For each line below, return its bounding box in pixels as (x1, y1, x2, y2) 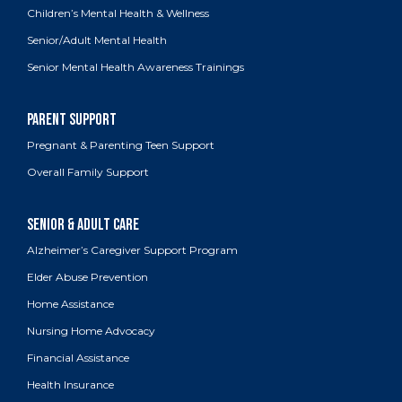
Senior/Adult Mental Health (27, 33, 167, 48)
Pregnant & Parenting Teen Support (27, 138, 214, 153)
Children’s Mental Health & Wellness (27, 6, 209, 21)
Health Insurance (27, 378, 114, 392)
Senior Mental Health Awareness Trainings (27, 60, 244, 74)
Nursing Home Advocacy (27, 324, 155, 338)
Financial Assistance (27, 351, 129, 365)
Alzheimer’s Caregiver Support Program (27, 243, 238, 258)
